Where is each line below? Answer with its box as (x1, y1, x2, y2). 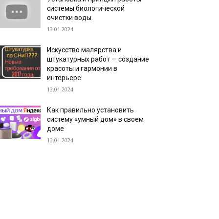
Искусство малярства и (47, 46, 122, 54)
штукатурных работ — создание (47, 55, 150, 63)
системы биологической (47, 4, 125, 12)
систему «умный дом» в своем (47, 115, 144, 123)
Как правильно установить (47, 106, 134, 114)
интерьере (47, 74, 82, 82)
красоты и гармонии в (47, 65, 118, 72)
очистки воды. (47, 14, 93, 22)
